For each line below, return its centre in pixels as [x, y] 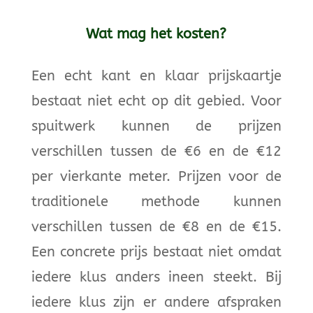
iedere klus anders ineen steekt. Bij [156, 277]
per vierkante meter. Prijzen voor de [156, 176]
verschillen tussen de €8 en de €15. [156, 226]
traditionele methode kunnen [156, 201]
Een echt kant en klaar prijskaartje [156, 75]
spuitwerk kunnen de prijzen [156, 126]
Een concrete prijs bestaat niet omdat [156, 252]
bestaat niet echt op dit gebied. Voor [156, 101]
